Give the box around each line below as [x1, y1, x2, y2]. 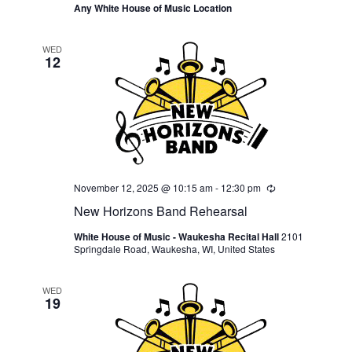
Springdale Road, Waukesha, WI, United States [73, 241, 275, 255]
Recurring [274, 181, 317, 195]
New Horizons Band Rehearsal [73, 201, 247, 220]
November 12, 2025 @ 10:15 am [73, 181, 213, 194]
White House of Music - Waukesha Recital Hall [73, 229, 281, 244]
